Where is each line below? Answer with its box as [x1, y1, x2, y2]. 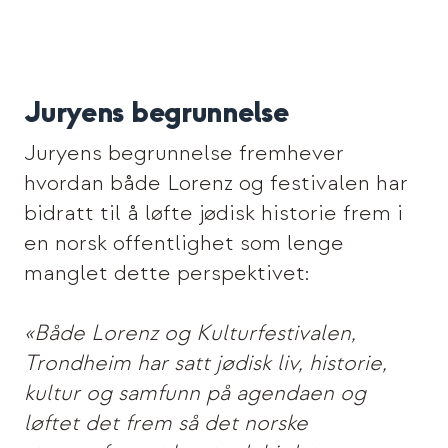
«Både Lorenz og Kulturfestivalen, [23, 318, 356, 347]
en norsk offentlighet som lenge [23, 228, 344, 257]
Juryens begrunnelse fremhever [23, 138, 344, 167]
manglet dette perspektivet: [23, 258, 310, 287]
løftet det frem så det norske [23, 408, 308, 437]
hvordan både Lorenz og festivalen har [23, 168, 408, 197]
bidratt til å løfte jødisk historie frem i [23, 198, 403, 227]
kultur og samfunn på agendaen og [23, 378, 366, 407]
